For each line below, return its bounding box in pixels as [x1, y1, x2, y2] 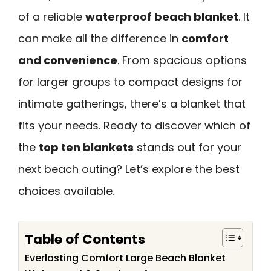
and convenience [18, 53, 117, 68]
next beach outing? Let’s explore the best [18, 162, 240, 177]
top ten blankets [39, 140, 134, 155]
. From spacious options [117, 53, 247, 68]
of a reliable [18, 9, 85, 24]
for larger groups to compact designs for [18, 74, 243, 90]
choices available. [18, 183, 114, 198]
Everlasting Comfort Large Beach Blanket [25, 250, 226, 265]
